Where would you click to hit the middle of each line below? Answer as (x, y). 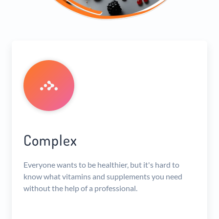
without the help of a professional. (80, 188)
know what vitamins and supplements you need (103, 176)
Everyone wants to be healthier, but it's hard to (101, 165)
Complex (50, 140)
